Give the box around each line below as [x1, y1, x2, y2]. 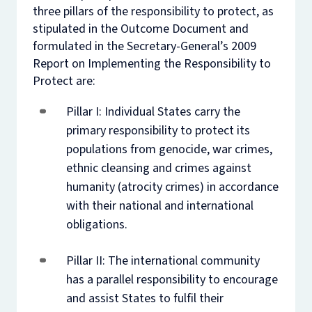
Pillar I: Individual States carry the [65, 102, 240, 120]
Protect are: [32, 72, 95, 90]
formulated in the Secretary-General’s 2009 [32, 37, 256, 55]
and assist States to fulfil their [65, 289, 224, 307]
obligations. [65, 215, 127, 233]
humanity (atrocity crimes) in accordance [65, 178, 279, 196]
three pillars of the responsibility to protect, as [32, 2, 274, 20]
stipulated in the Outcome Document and [32, 19, 249, 38]
